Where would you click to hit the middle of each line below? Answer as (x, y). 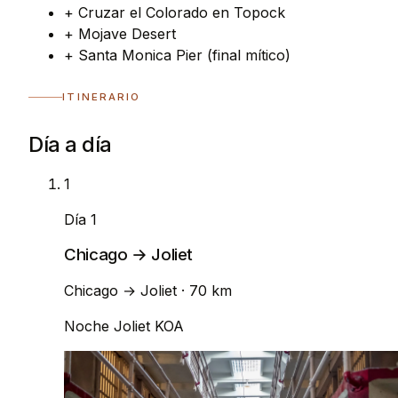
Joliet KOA (149, 326)
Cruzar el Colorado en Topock (181, 12)
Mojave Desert (127, 33)
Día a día (70, 144)
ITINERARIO (102, 97)
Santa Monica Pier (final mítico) (184, 55)
